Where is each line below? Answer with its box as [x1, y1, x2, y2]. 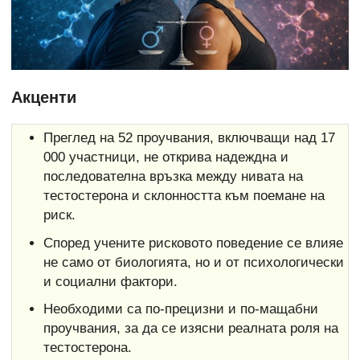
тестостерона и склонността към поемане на [43, 188, 325, 204]
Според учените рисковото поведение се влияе [43, 235, 343, 251]
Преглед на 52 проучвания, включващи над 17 [43, 130, 335, 146]
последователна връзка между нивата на [43, 169, 303, 185]
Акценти [11, 88, 76, 106]
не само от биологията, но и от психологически [43, 254, 344, 270]
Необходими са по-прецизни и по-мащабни [43, 301, 318, 317]
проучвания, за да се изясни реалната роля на [43, 321, 338, 337]
